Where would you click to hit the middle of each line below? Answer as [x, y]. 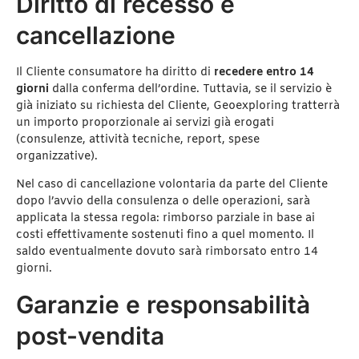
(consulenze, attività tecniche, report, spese [138, 139]
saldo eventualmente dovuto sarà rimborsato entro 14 [167, 252]
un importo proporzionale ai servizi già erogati [145, 123]
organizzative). [57, 156]
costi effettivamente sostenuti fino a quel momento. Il [165, 236]
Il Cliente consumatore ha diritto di [115, 72]
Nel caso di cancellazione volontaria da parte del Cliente [172, 185]
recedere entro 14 [264, 72]
